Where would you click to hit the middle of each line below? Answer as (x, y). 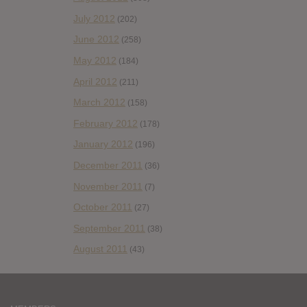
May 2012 (95, 61)
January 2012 (103, 144)
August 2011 (100, 249)
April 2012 (95, 81)
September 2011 (109, 228)
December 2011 (108, 165)
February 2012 (106, 123)
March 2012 (99, 102)
